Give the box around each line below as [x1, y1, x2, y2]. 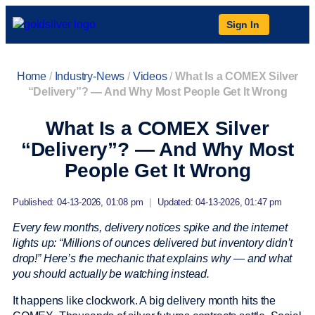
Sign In [226, 19, 259, 30]
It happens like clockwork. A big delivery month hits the [13, 295, 276, 307]
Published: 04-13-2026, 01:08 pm [13, 197, 143, 207]
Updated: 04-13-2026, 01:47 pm [157, 197, 282, 207]
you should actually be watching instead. [13, 268, 210, 280]
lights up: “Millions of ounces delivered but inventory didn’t [13, 237, 293, 249]
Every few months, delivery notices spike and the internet [13, 221, 288, 233]
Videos [132, 70, 167, 82]
